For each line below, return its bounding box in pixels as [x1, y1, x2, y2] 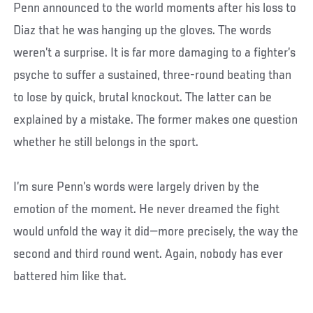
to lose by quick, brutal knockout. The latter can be [13, 90, 272, 105]
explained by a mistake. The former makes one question [13, 112, 298, 127]
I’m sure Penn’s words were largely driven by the [13, 180, 260, 194]
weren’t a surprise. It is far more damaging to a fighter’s [13, 45, 296, 60]
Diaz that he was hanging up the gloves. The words [13, 23, 272, 38]
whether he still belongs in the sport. [13, 135, 199, 150]
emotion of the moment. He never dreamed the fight [13, 202, 280, 217]
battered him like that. [13, 269, 127, 284]
